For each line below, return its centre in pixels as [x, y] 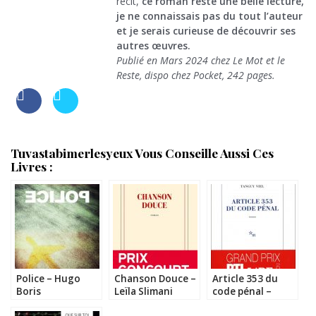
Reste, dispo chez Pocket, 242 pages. [196, 75]
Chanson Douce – [155, 278]
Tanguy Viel [240, 304]
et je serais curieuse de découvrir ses [206, 30]
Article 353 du [245, 278]
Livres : [32, 166]
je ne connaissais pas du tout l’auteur [209, 16]
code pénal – [242, 291]
